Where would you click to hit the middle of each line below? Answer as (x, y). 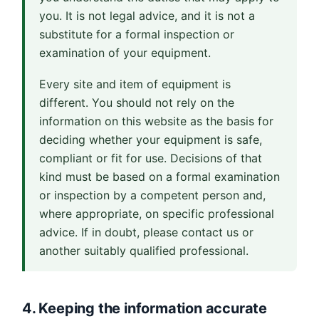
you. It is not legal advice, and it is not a (147, 16)
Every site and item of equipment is (135, 84)
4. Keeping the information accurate (145, 308)
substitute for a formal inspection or (137, 34)
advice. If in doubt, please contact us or (146, 232)
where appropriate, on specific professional (157, 214)
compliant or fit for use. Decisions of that (151, 158)
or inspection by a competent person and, (152, 195)
